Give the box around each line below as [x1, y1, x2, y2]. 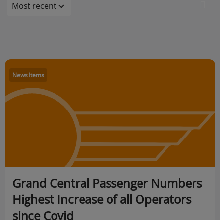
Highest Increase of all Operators [12, 191, 191, 207]
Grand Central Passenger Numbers [12, 175, 202, 191]
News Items [12, 71, 44, 79]
